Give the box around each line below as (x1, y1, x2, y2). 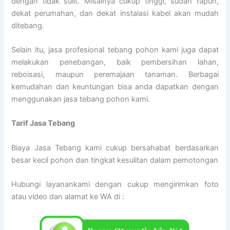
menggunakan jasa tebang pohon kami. (11, 94, 150, 104)
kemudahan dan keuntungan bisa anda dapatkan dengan (11, 82, 219, 91)
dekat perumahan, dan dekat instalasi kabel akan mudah (11, 8, 219, 18)
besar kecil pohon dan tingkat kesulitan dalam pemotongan (11, 155, 219, 165)
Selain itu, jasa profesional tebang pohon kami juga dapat (11, 45, 219, 54)
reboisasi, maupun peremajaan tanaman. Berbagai (11, 69, 219, 79)
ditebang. (11, 21, 45, 30)
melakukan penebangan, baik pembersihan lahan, (11, 57, 219, 67)
